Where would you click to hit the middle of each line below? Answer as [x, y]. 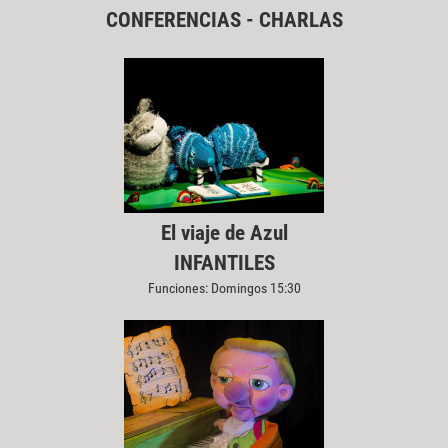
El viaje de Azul [224, 232]
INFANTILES [224, 262]
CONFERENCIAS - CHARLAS [224, 19]
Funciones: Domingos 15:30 [224, 287]
